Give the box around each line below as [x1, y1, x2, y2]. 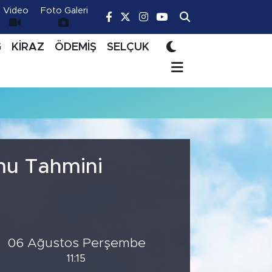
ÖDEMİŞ [54, 41, 97, 53]
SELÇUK [106, 41, 149, 53]
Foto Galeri [41, 5, 89, 15]
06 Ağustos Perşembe [7, 236, 146, 250]
